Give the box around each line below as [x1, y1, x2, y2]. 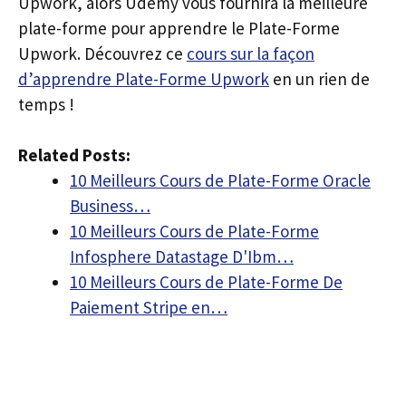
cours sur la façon [187, 42, 314, 64]
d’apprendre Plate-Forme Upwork [18, 67, 269, 90]
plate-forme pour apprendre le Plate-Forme [18, 16, 340, 39]
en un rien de [269, 67, 370, 90]
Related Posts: [18, 144, 130, 166]
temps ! [18, 92, 74, 115]
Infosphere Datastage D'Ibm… [70, 246, 294, 267]
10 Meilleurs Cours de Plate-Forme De [70, 271, 343, 293]
